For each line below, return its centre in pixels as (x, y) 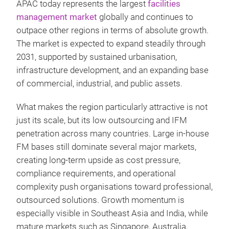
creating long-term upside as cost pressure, (98, 160)
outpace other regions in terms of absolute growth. (112, 30)
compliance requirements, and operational (96, 174)
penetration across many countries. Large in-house (113, 134)
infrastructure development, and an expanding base (112, 70)
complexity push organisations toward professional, (114, 187)
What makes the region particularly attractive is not (112, 107)
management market (57, 17)
